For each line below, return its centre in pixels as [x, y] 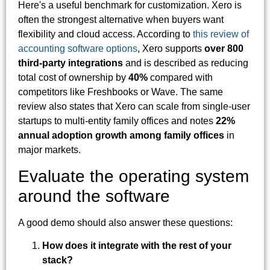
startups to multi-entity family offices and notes [117, 121]
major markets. [49, 150]
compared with [180, 78]
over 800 [224, 49]
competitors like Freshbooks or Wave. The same [121, 92]
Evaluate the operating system [133, 176]
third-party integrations [71, 63]
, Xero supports [171, 49]
